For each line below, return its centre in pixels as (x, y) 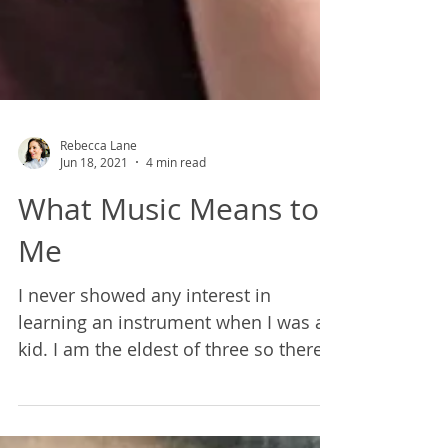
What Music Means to (168, 319)
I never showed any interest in (144, 405)
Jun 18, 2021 (94, 272)
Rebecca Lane (98, 254)
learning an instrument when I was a (171, 432)
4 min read (176, 272)
